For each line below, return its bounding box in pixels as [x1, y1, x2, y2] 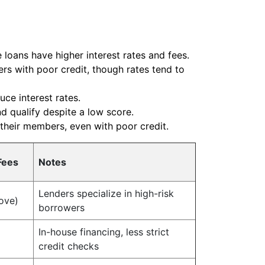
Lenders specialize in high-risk [38, 188, 174, 199]
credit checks [38, 240, 99, 252]
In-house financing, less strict [38, 226, 169, 238]
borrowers [38, 202, 85, 214]
